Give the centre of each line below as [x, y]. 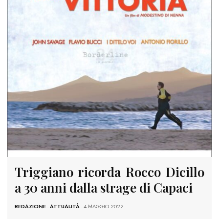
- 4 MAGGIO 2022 [102, 206]
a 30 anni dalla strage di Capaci [104, 187]
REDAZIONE [30, 206]
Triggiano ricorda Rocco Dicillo [109, 172]
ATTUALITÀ [65, 206]
